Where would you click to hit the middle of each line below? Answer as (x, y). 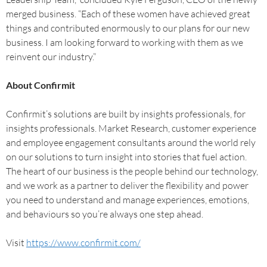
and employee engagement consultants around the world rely (131, 142)
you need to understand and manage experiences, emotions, (128, 200)
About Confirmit (41, 85)
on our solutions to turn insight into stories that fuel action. (126, 157)
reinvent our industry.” (51, 57)
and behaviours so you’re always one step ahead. (105, 214)
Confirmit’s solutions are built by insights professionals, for (126, 114)
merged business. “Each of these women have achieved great (128, 14)
